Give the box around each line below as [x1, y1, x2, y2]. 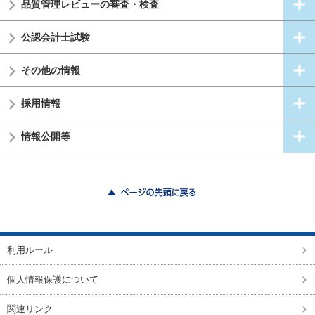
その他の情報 [21, 64, 80, 76]
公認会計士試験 [21, 31, 90, 43]
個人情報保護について [7, 274, 98, 285]
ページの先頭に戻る [32, 202, 121, 214]
